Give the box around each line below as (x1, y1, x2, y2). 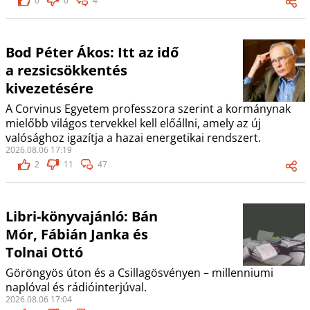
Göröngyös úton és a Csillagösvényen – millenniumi (5, 265, 273, 281)
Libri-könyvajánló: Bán (5, 207, 158, 226)
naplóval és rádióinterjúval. (5, 280, 147, 295)
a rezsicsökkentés (5, 61, 127, 80)
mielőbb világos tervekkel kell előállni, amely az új (5, 116, 261, 131)
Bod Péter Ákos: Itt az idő (5, 43, 179, 62)
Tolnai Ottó (5, 243, 83, 262)
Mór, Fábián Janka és (5, 225, 148, 244)
